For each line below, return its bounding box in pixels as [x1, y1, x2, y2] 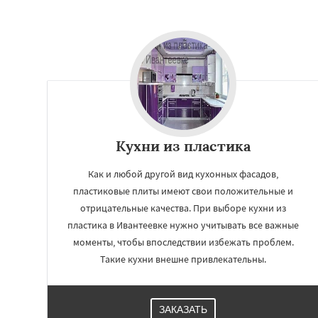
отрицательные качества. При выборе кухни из [80, 202, 286, 214]
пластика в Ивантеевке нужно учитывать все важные [67, 219, 299, 231]
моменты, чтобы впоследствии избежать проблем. [72, 236, 294, 248]
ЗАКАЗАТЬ [159, 304, 207, 315]
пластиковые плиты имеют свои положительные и [73, 185, 293, 197]
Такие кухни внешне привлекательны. [100, 253, 266, 265]
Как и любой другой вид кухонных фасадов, [88, 168, 278, 180]
